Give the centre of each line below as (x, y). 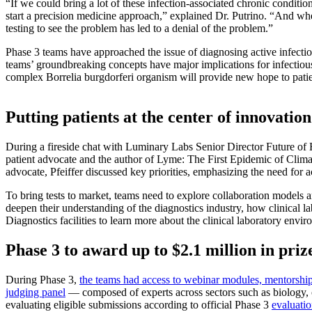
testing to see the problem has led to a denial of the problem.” (139, 28)
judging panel (36, 292)
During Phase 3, (42, 280)
